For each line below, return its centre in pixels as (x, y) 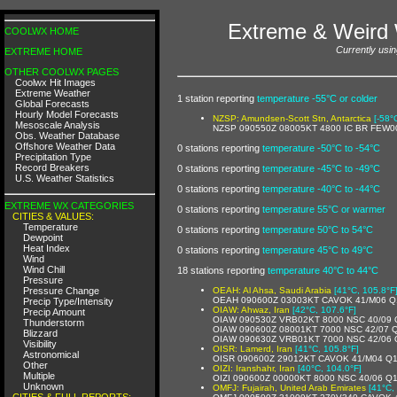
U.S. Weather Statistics (65, 178)
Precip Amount (54, 311)
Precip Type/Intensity (68, 301)
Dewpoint (43, 237)
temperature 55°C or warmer (324, 209)
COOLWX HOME (42, 31)
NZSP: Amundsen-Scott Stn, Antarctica (292, 118)
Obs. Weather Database (67, 136)
